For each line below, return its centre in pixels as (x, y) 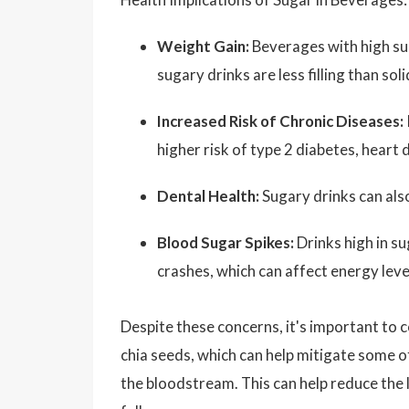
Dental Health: (208, 196)
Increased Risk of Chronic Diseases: (280, 121)
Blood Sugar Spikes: (225, 242)
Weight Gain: (203, 46)
